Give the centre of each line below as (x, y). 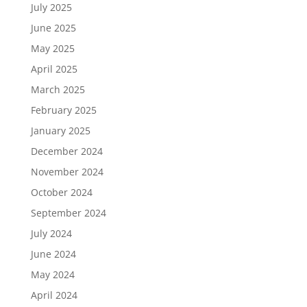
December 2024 (66, 151)
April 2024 (54, 295)
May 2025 (52, 48)
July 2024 (51, 233)
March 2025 (58, 89)
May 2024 (52, 274)
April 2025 (54, 69)
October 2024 (61, 192)
